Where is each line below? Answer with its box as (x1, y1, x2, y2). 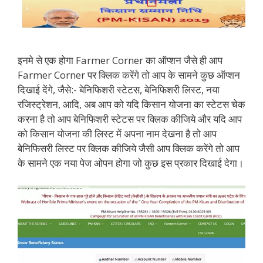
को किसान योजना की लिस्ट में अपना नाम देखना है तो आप (18, 127, 217, 141)
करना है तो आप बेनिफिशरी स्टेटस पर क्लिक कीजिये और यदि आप (18, 112, 242, 126)
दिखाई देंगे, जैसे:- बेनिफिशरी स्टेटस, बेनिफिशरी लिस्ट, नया (18, 83, 220, 97)
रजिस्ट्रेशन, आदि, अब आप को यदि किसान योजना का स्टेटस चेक (18, 97, 245, 112)
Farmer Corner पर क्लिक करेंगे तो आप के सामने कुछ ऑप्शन (18, 68, 240, 82)
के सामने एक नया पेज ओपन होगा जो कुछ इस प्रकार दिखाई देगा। (18, 156, 244, 170)
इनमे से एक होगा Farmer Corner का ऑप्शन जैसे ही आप (18, 53, 222, 68)
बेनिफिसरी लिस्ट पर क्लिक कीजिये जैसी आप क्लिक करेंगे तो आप (18, 141, 240, 156)
